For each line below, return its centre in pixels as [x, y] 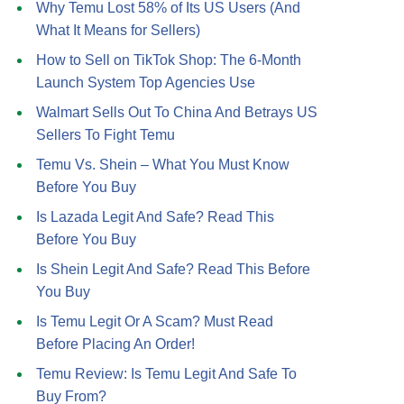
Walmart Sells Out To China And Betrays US [177, 112]
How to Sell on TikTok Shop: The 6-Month [169, 60]
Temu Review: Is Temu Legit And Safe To [166, 374]
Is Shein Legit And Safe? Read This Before [173, 269]
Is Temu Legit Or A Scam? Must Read [155, 321]
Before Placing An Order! [115, 344]
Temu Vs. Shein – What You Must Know [163, 165]
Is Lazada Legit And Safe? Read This [155, 217]
